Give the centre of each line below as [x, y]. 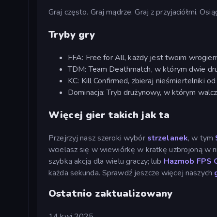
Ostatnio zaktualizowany [111, 193]
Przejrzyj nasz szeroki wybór [98, 138]
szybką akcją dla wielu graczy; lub [106, 161]
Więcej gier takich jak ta [109, 115]
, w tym [202, 138]
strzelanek [168, 138]
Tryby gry [72, 34]
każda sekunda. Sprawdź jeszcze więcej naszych [130, 173]
